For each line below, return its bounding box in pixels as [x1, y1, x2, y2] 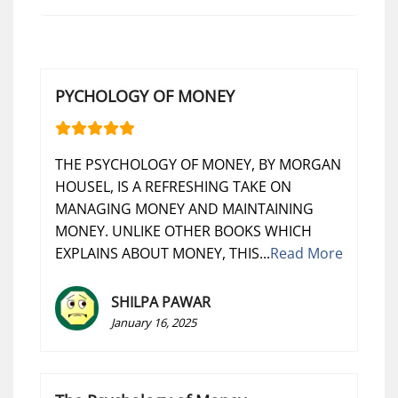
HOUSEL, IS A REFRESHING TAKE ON [55, 176, 291, 196]
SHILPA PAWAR [111, 291, 211, 312]
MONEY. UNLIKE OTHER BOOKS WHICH [55, 220, 312, 241]
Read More [270, 243, 343, 263]
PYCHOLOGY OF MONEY [55, 84, 235, 107]
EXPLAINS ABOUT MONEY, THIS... [55, 243, 270, 263]
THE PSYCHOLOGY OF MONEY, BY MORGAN [55, 154, 341, 174]
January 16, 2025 [111, 314, 197, 330]
